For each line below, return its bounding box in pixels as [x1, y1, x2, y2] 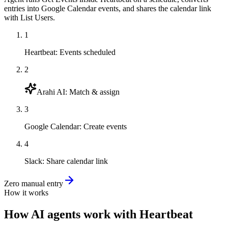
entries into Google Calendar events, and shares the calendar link [4, 4, 211, 13]
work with [80, 207, 139, 221]
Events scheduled [60, 47, 116, 56]
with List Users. [4, 13, 55, 22]
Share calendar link [46, 156, 108, 165]
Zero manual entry [4, 179, 63, 188]
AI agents [31, 207, 80, 221]
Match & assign [69, 87, 120, 96]
